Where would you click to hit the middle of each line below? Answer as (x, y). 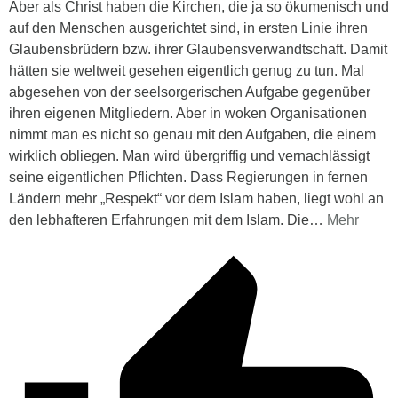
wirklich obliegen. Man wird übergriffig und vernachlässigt (189, 156)
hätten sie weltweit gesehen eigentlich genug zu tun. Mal (187, 71)
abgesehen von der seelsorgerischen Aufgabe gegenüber (190, 92)
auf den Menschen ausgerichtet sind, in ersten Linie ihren (188, 28)
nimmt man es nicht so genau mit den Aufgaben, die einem (192, 135)
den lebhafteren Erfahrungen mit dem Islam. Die (159, 220)
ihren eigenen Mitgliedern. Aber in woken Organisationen (188, 114)
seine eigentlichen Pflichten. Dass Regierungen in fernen (188, 178)
